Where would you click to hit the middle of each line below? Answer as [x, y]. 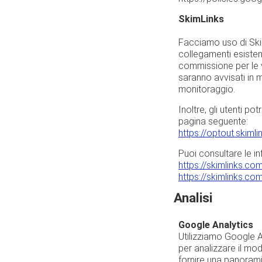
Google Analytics [216, 225]
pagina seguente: [213, 121]
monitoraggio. [207, 89]
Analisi [193, 197]
